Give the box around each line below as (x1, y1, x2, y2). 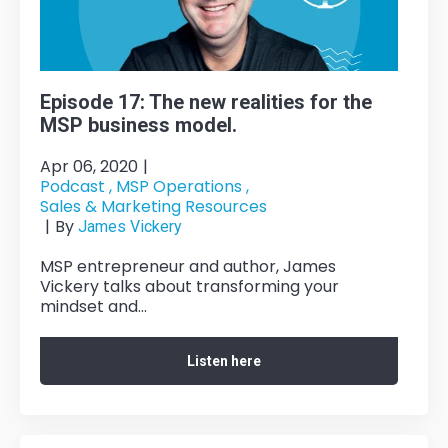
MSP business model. (40, 112, 237, 137)
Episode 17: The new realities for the (40, 89, 372, 114)
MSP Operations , (116, 174, 249, 198)
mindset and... (40, 294, 147, 318)
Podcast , (40, 174, 112, 198)
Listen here (187, 352, 261, 369)
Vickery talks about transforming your (40, 274, 339, 298)
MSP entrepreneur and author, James (40, 254, 336, 278)
